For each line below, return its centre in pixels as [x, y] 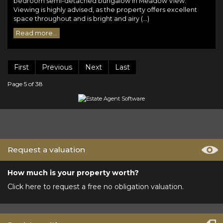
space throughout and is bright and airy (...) [81, 18]
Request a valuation [46, 150]
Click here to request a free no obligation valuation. [96, 187]
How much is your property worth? [73, 173]
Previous [57, 67]
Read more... [37, 33]
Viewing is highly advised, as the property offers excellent [105, 9]
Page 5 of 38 [25, 84]
